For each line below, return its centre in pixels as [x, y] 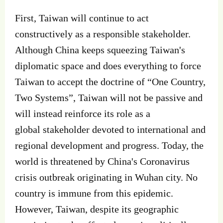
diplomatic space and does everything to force [108, 66]
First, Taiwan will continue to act [82, 18]
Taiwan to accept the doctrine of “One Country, [110, 82]
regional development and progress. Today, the [109, 146]
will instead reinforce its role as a [83, 114]
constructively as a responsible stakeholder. [103, 34]
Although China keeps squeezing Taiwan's [100, 50]
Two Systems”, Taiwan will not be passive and [109, 98]
